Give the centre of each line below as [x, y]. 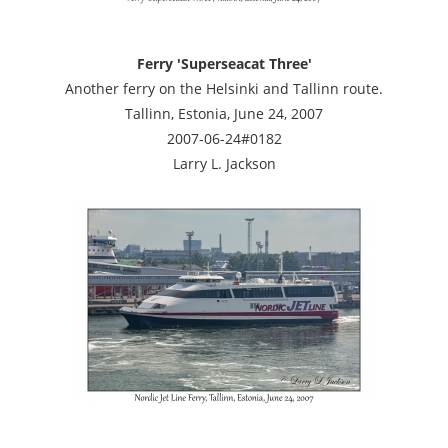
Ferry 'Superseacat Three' [224, 63]
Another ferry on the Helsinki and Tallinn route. [224, 88]
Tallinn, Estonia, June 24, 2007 [224, 113]
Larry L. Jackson [224, 163]
